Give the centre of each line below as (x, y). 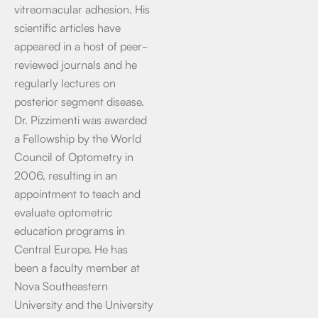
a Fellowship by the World (78, 138)
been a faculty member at (77, 267)
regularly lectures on (65, 82)
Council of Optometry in (74, 156)
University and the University (84, 304)
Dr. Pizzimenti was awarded (81, 119)
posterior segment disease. (79, 101)
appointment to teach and (77, 193)
